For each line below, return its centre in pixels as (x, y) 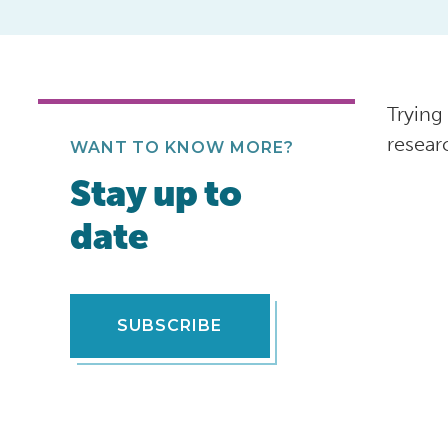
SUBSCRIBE (170, 326)
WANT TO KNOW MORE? (181, 148)
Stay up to (155, 193)
